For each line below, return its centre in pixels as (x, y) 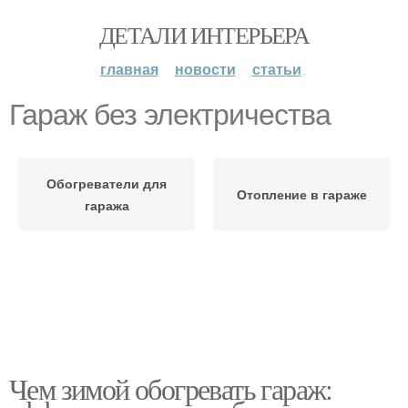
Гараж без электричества (170, 115)
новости (205, 69)
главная (129, 69)
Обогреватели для (107, 183)
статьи (276, 69)
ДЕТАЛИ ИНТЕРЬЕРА (204, 35)
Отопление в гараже (301, 194)
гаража (107, 205)
